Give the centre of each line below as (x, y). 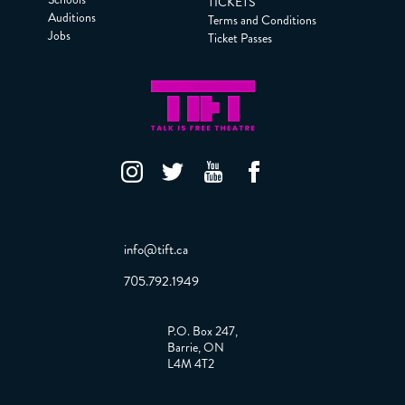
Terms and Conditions (263, 20)
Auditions (71, 17)
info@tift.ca (156, 249)
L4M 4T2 (191, 363)
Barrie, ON (196, 347)
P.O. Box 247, (202, 331)
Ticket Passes (240, 38)
